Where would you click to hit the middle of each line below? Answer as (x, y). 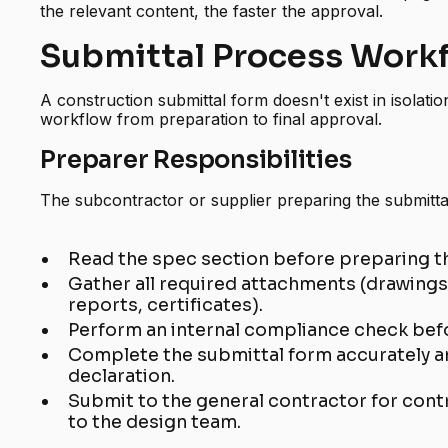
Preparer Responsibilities (196, 160)
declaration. (122, 376)
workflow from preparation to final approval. (211, 119)
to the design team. (155, 422)
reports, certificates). (166, 305)
